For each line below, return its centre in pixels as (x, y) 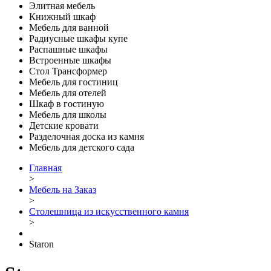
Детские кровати (64, 126)
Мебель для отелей (68, 93)
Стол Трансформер (68, 71)
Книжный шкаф (62, 17)
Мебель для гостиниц (73, 82)
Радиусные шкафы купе (78, 38)
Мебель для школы (68, 115)
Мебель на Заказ (63, 190)
